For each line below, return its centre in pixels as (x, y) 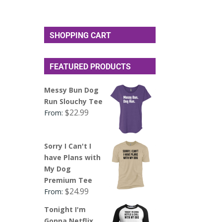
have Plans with (73, 157)
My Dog (58, 168)
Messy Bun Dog (72, 90)
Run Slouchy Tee (74, 101)
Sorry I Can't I (68, 146)
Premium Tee (68, 180)
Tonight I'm (65, 209)
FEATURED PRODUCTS (90, 66)
